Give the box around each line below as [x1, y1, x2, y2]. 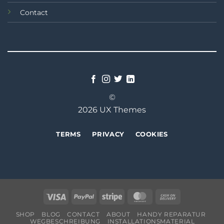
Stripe [121, 191, 142, 200]
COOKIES [135, 130, 168, 138]
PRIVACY [91, 130, 124, 138]
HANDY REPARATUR [137, 210, 206, 218]
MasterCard [149, 191, 190, 200]
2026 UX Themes [78, 105, 146, 115]
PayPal [93, 191, 117, 200]
